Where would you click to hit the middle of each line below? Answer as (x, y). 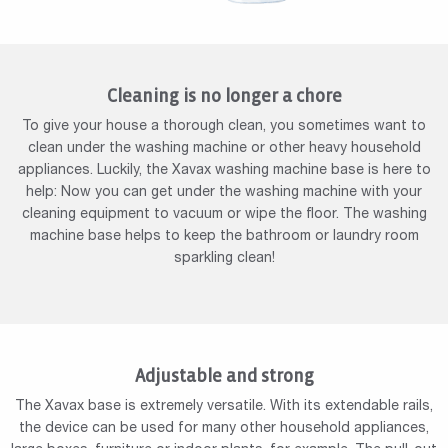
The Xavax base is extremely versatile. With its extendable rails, (224, 406)
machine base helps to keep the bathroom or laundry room (224, 236)
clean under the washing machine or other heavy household (224, 148)
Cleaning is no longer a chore (224, 96)
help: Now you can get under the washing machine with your (224, 192)
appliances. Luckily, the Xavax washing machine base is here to (224, 170)
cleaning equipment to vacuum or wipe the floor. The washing (224, 214)
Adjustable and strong (224, 376)
